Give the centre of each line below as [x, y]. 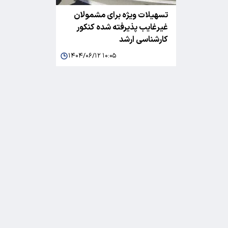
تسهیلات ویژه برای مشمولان [121, 15]
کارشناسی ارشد [144, 39]
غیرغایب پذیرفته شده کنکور [122, 27]
